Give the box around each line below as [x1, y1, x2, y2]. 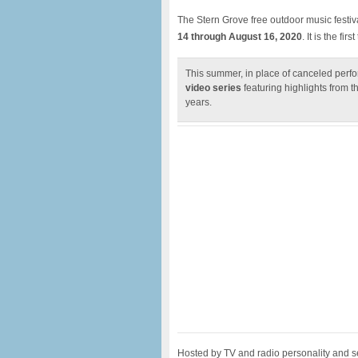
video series [185, 82, 241, 93]
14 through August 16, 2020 [177, 31, 302, 42]
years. [185, 97, 212, 108]
